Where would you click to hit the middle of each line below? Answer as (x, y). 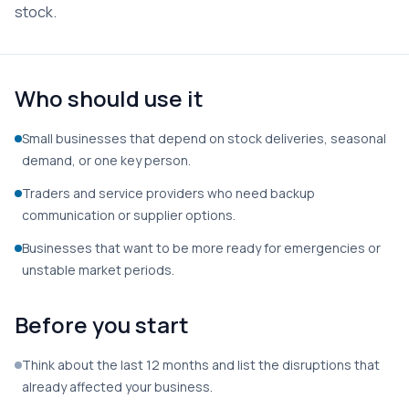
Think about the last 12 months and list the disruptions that (201, 365)
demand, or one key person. (106, 160)
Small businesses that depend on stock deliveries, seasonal (204, 138)
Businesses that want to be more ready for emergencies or (201, 248)
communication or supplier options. (129, 215)
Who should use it (109, 98)
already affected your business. (117, 387)
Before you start (102, 325)
